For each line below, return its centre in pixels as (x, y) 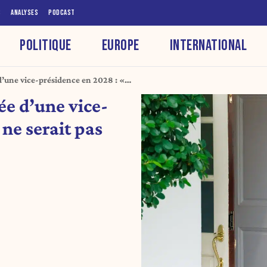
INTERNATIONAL (208, 45)
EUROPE (120, 45)
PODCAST (62, 13)
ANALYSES (24, 13)
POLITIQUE (46, 45)
